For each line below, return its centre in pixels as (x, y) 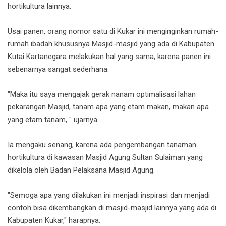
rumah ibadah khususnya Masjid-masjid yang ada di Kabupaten (111, 44)
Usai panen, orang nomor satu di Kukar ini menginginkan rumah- (113, 32)
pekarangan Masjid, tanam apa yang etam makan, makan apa (108, 107)
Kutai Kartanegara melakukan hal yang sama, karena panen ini (109, 57)
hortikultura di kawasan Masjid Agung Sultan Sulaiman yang (105, 158)
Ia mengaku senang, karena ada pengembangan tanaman (102, 145)
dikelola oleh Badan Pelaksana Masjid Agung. (81, 170)
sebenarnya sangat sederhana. (58, 69)
